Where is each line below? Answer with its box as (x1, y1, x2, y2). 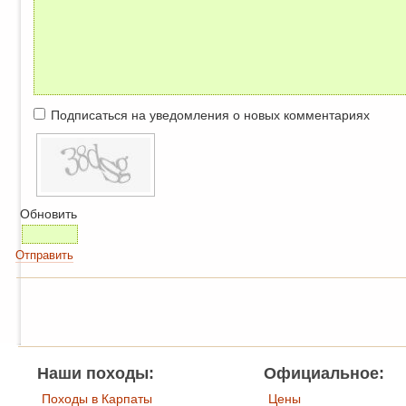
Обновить (20, 207, 77, 222)
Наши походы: (37, 364, 154, 383)
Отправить (15, 248, 73, 263)
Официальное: (264, 364, 384, 383)
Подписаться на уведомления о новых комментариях (51, 108, 370, 123)
